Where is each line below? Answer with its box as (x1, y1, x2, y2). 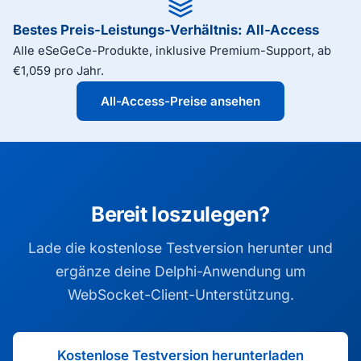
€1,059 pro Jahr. (13, 64, 104, 78)
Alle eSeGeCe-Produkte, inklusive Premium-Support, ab (13, 44, 331, 58)
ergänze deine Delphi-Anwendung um (56, 263, 305, 280)
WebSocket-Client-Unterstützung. (67, 286, 294, 303)
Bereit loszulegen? (90, 201, 271, 226)
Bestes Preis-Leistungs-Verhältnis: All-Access (13, 22, 319, 38)
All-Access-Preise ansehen (101, 93, 260, 109)
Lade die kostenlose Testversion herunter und (28, 239, 333, 256)
